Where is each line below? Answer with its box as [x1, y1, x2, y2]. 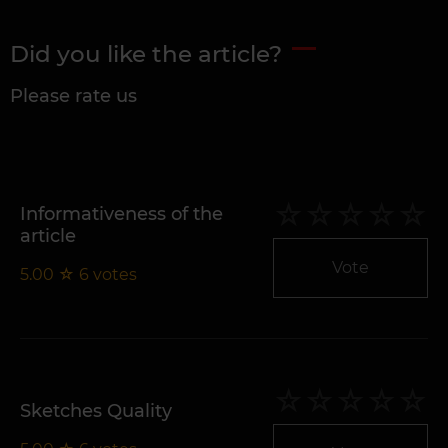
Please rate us [10, 84, 137, 107]
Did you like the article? [10, 39, 282, 68]
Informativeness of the [20, 203, 223, 226]
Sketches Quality [20, 400, 172, 423]
